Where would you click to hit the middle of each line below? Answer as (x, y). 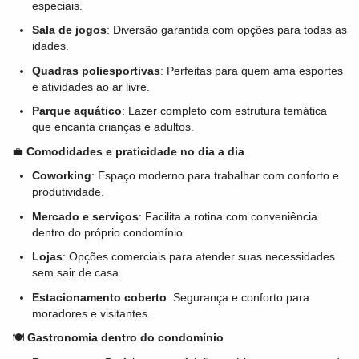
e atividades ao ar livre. (91, 86)
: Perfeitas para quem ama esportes (252, 70)
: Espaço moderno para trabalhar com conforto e (215, 175)
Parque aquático (77, 111)
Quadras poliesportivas (96, 70)
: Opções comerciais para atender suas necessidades (199, 256)
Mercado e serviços (85, 216)
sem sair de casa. (77, 272)
